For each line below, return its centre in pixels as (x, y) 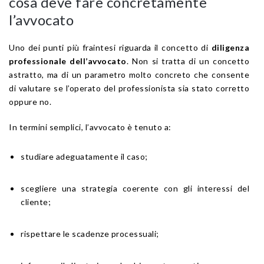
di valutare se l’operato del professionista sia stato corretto (129, 88)
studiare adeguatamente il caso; (84, 156)
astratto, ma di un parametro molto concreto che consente (129, 74)
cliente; (36, 202)
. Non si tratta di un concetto (188, 61)
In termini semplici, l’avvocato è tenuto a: (90, 127)
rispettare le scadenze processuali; (90, 233)
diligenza (230, 47)
